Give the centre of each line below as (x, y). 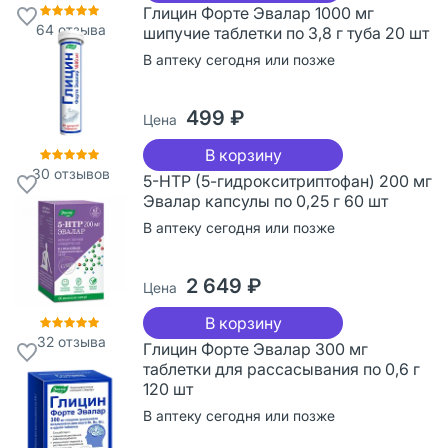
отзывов (80, 173)
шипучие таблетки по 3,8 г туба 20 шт (286, 32)
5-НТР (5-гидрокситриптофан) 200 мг (287, 180)
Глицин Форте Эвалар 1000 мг (258, 12)
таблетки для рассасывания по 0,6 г (281, 368)
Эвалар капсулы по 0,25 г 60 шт (265, 200)
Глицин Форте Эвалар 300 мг (255, 348)
